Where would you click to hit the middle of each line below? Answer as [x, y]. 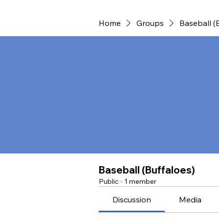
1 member [140, 181]
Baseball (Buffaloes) [147, 170]
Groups [150, 23]
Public [109, 181]
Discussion [132, 199]
